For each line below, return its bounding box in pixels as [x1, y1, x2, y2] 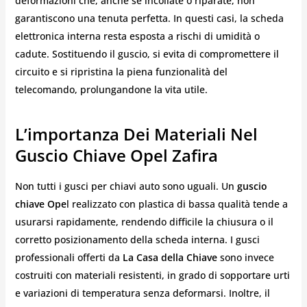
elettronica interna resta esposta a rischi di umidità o [14, 29, 260, 43]
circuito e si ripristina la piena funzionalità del [14, 65, 228, 79]
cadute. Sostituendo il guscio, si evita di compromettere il [14, 47, 279, 61]
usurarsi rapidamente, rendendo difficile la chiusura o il [14, 215, 273, 229]
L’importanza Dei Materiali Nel [14, 123, 258, 146]
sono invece [217, 251, 274, 265]
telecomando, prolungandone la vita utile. [14, 83, 208, 97]
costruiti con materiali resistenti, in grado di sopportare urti [14, 269, 290, 282]
